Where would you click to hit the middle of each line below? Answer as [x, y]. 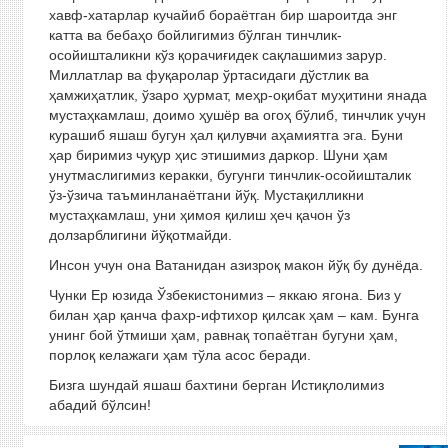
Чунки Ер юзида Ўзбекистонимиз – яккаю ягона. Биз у [224, 295]
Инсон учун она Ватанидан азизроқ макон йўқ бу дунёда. [235, 265]
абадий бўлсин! [99, 405]
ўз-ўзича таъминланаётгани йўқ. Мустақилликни [206, 195]
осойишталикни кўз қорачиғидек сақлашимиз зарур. [217, 55]
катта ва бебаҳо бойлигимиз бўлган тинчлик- [195, 35]
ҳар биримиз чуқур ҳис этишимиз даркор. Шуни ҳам [218, 155]
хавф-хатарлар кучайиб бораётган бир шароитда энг [222, 15]
